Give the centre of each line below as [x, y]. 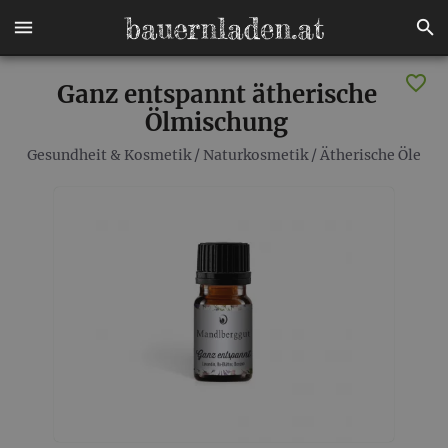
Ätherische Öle [370, 155]
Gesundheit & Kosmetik [109, 155]
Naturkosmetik [255, 155]
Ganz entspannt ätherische [216, 94]
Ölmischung [216, 122]
